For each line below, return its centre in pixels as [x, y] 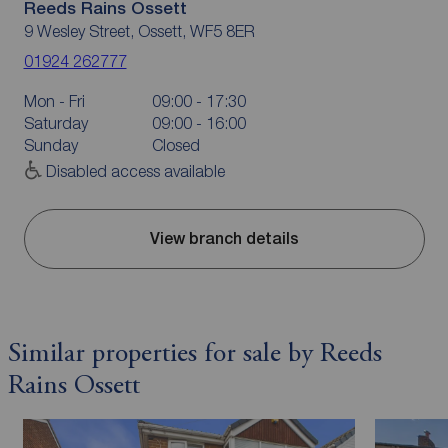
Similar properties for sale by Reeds [194, 354]
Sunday [50, 144]
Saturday [55, 122]
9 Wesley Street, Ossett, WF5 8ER [139, 30]
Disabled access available [135, 170]
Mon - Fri [54, 100]
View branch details [224, 239]
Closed [175, 144]
